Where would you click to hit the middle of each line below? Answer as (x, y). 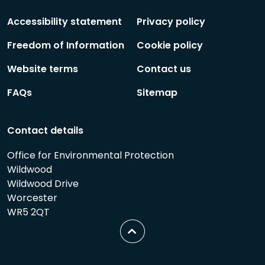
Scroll (139, 230)
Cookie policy (170, 45)
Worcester (32, 198)
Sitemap (157, 92)
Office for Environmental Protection (91, 155)
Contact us (164, 69)
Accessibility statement (64, 21)
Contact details (45, 130)
